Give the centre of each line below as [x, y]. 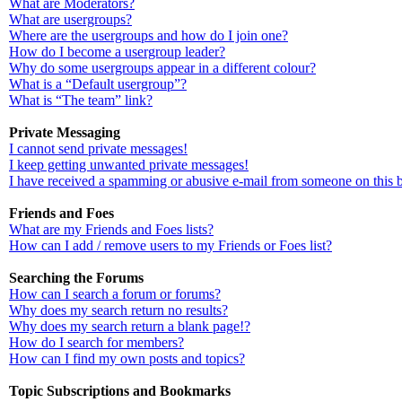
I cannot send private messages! [98, 149]
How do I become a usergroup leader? [117, 52]
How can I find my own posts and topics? [127, 358]
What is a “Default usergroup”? [98, 84]
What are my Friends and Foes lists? [111, 229]
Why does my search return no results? [118, 310]
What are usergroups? [70, 19]
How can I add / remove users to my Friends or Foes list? [170, 245]
